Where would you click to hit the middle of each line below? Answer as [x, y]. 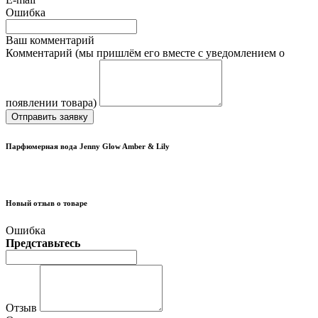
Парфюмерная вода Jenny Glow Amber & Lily [88, 146]
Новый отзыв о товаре [46, 203]
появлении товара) [51, 102]
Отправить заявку [50, 116]
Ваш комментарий [50, 40]
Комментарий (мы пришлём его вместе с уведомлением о [145, 53]
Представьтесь [43, 243]
